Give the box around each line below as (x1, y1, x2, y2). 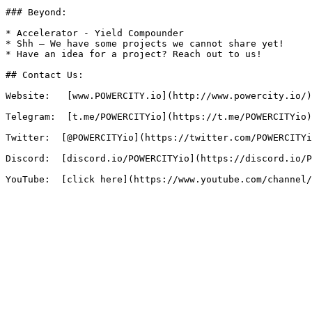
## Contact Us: (6, 70, 84, 80)
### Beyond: (6, 7, 67, 17)
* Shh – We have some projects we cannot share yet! (6, 38, 284, 49)
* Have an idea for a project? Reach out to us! (6, 49, 262, 59)
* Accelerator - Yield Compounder (6, 28, 184, 38)
